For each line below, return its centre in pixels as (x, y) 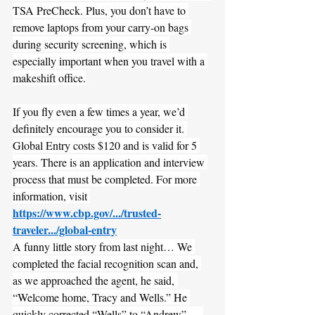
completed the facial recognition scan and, (107, 263)
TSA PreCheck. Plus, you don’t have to (101, 10)
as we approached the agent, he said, (95, 280)
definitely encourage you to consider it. (100, 128)
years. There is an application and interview (110, 162)
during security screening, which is (91, 44)
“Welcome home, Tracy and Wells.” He (101, 297)
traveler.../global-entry (65, 229)
